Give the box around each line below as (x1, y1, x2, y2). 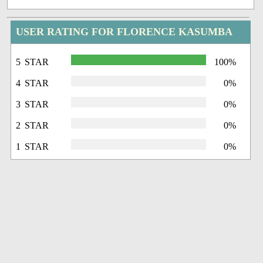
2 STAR (16, 120, 49, 131)
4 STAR (16, 78, 49, 89)
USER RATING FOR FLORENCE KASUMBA (16, 26, 233, 38)
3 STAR (16, 99, 49, 110)
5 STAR (16, 57, 49, 68)
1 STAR (16, 141, 49, 152)
